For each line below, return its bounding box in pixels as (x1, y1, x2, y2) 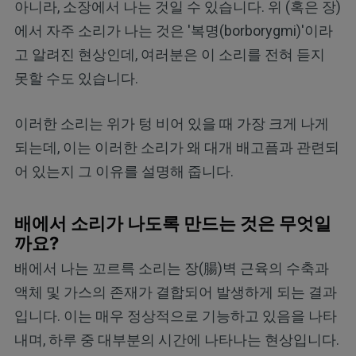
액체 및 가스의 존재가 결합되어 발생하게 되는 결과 (14, 284, 337, 301)
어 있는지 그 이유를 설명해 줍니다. (14, 162, 234, 180)
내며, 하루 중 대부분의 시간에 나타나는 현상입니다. (14, 331, 339, 349)
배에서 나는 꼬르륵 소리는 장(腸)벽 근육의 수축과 (14, 260, 329, 277)
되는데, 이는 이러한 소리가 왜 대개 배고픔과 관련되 (14, 138, 339, 156)
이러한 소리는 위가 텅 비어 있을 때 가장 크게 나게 (14, 114, 329, 132)
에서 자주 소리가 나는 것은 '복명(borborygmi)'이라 (14, 21, 333, 39)
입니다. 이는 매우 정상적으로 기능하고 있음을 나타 (14, 308, 337, 325)
